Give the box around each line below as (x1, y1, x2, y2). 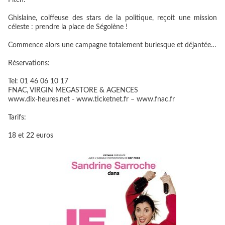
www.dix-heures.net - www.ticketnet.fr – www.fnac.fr (8, 96, 175, 103)
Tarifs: (8, 114, 26, 121)
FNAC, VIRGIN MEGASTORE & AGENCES (8, 87, 138, 94)
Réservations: (8, 60, 50, 67)
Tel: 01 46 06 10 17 (8, 78, 68, 85)
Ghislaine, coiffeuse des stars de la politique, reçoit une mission (8, 15, 217, 22)
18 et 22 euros (8, 132, 53, 139)
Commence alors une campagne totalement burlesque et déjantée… (8, 42, 216, 49)
